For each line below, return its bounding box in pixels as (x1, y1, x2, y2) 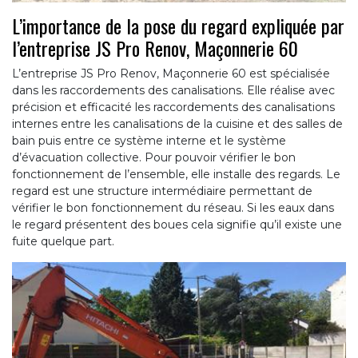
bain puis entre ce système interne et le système (12, 133, 286, 149)
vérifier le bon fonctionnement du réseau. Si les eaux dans (12, 201, 334, 216)
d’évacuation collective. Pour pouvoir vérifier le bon (12, 150, 296, 165)
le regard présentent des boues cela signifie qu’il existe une (12, 217, 342, 233)
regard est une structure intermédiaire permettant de (12, 184, 312, 199)
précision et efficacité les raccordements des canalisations (12, 100, 335, 115)
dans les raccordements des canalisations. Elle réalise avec (12, 83, 335, 98)
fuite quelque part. (12, 234, 114, 249)
